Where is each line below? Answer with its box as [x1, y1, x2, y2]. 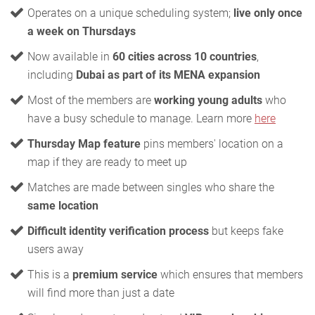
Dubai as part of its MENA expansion [76, 68, 260, 82]
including [27, 68, 76, 82]
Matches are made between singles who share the [27, 181, 274, 194]
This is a [27, 268, 72, 281]
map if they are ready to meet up [27, 155, 187, 169]
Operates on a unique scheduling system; [27, 6, 233, 20]
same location [27, 199, 98, 212]
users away [27, 243, 84, 256]
